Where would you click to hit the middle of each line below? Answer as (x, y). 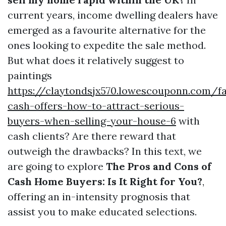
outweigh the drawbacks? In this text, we (105, 151)
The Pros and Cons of (159, 166)
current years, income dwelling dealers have (113, 15)
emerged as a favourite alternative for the (107, 30)
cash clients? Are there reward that (92, 136)
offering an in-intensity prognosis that (99, 196)
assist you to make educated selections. (102, 212)
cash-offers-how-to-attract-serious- (96, 106)
